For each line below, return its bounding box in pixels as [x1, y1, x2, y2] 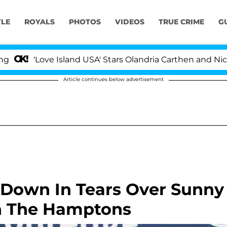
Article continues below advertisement [63, 76, 164, 83]
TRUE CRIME [158, 17, 204, 27]
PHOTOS [68, 17, 101, 27]
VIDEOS [115, 17, 144, 27]
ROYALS [24, 17, 55, 27]
